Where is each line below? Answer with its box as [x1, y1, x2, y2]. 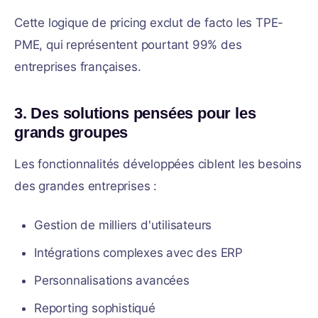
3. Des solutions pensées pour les [14, 104, 256, 122]
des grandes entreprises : [14, 179, 158, 193]
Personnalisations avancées [34, 273, 190, 287]
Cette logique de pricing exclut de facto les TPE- [14, 16, 284, 30]
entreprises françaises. [14, 60, 141, 74]
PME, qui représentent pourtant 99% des [14, 38, 242, 52]
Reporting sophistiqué [34, 301, 155, 315]
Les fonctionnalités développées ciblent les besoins [14, 157, 302, 171]
